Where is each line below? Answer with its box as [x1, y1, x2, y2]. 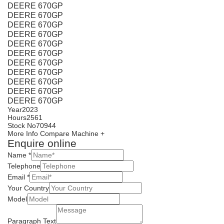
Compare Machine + [40, 129, 104, 137]
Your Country [7, 184, 49, 192]
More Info [7, 129, 38, 137]
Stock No [7, 121, 36, 129]
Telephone [7, 162, 40, 170]
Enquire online [7, 137, 76, 149]
